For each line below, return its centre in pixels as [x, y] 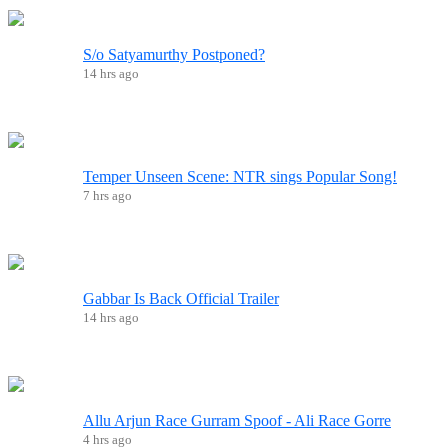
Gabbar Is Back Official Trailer [181, 298]
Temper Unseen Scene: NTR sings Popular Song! [240, 176]
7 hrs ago [107, 195]
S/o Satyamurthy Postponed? [174, 54]
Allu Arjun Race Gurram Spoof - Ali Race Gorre [237, 420]
